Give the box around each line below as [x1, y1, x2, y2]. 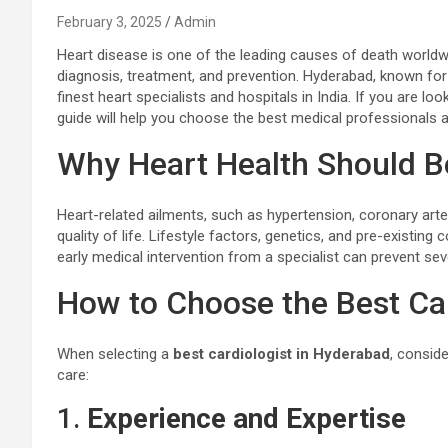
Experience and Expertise [87, 402, 406, 435]
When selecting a [57, 345, 173, 363]
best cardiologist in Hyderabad [173, 345, 390, 363]
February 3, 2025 [57, 14, 162, 30]
